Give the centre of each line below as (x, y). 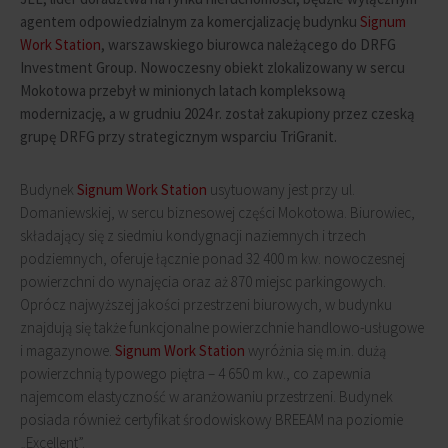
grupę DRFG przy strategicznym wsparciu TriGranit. (178, 136)
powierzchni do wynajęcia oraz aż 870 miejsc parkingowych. (203, 281)
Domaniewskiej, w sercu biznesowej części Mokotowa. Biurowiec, (217, 212)
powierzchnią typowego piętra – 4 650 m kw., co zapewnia (195, 373)
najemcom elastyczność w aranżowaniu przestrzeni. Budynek (206, 396)
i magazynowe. (67, 350)
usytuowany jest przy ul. (281, 189)
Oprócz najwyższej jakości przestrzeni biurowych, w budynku (206, 304)
